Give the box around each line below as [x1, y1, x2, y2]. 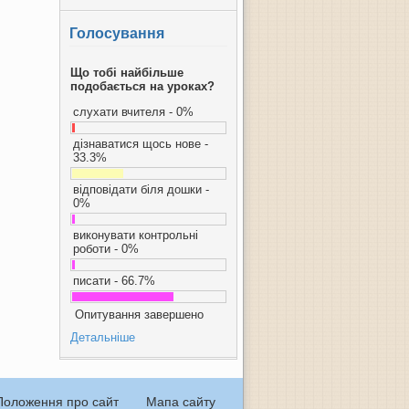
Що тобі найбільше [70, 66, 184, 79]
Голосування [69, 26, 164, 41]
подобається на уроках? [70, 79, 215, 93]
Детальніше [70, 330, 135, 344]
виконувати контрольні [73, 228, 198, 242]
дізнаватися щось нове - [73, 137, 208, 151]
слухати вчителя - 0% [73, 105, 194, 119]
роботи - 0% [73, 242, 139, 256]
